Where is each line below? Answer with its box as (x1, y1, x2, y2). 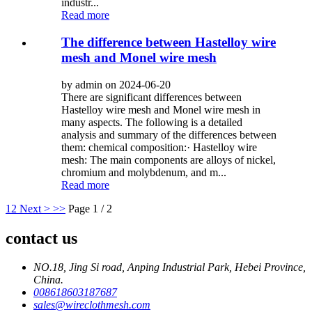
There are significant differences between (61, 91, 242, 103)
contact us (6, 228, 77, 247)
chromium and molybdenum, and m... (61, 166, 226, 178)
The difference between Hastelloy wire (61, 34, 276, 49)
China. (33, 274, 63, 286)
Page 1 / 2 (68, 202, 112, 214)
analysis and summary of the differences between (61, 128, 276, 141)
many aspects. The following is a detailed (61, 116, 242, 128)
